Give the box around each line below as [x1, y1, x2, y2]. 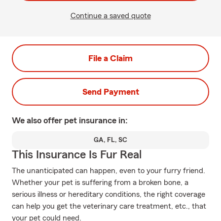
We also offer [12, 116, 64, 125]
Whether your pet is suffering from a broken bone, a [12, 179, 188, 186]
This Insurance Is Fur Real [12, 149, 142, 161]
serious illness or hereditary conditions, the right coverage [12, 190, 205, 198]
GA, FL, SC [94, 137, 127, 144]
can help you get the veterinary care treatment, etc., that [12, 202, 206, 210]
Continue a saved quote [70, 12, 151, 20]
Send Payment [82, 87, 139, 96]
